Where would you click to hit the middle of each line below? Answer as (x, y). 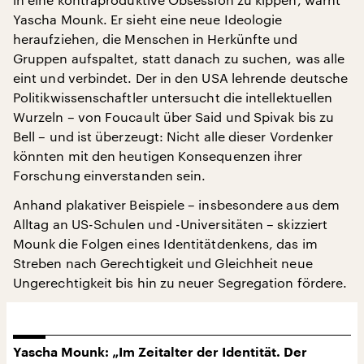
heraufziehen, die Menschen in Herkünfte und (156, 39)
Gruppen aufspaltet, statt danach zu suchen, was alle (179, 58)
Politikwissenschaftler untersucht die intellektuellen (173, 97)
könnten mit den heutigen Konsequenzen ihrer (158, 156)
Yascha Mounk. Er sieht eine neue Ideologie (148, 19)
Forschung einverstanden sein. (110, 175)
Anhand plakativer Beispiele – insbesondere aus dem (176, 205)
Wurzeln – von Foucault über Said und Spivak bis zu (173, 117)
